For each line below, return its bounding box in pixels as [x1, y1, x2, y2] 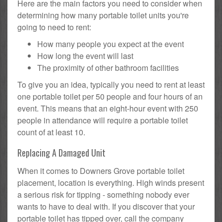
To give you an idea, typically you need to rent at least [17, 79, 205, 91]
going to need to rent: [17, 21, 91, 33]
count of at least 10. [17, 126, 85, 138]
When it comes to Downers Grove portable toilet [17, 165, 184, 177]
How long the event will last [37, 50, 133, 62]
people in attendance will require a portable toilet [17, 114, 188, 126]
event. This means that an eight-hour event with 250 [17, 103, 198, 114]
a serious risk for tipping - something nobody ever [17, 189, 189, 201]
